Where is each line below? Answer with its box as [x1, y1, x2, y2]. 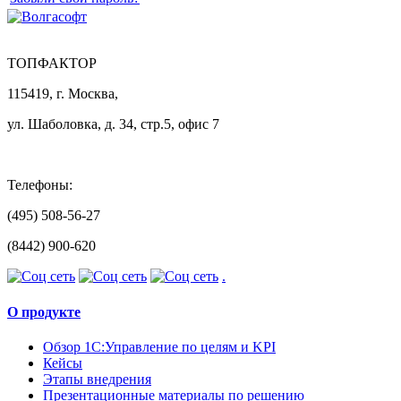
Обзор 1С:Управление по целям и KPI [43, 338, 276, 354]
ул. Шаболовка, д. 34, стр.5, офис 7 [7, 116, 219, 132]
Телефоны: [7, 177, 73, 193]
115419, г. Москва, [7, 86, 118, 102]
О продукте [7, 303, 81, 320]
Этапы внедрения [43, 371, 151, 387]
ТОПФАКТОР [7, 55, 97, 72]
